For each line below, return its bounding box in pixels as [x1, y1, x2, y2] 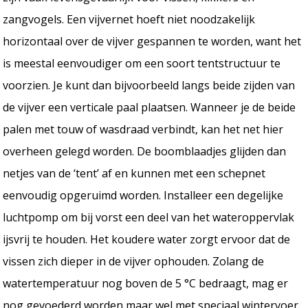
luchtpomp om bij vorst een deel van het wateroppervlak [3, 209, 295, 225]
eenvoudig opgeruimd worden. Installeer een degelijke [3, 187, 284, 203]
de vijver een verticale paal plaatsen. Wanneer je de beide [3, 99, 296, 115]
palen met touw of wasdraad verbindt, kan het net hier [3, 121, 284, 137]
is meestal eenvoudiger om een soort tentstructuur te [3, 55, 281, 71]
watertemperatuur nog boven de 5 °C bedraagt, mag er [3, 275, 289, 291]
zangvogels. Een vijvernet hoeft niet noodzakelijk [3, 11, 256, 27]
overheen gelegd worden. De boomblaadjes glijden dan [3, 143, 287, 159]
